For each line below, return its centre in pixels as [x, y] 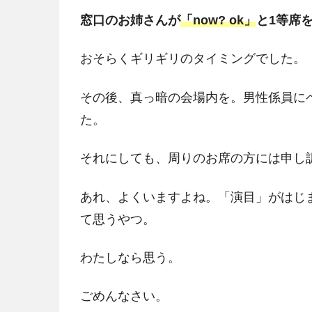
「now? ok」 [218, 21]
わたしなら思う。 [130, 258]
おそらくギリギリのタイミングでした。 [193, 59]
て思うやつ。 [117, 219]
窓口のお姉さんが [130, 21]
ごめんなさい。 [124, 296]
